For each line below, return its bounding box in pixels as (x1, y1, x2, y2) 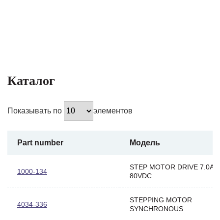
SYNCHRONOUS (130, 204, 183, 213)
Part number (17, 138, 63, 147)
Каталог (7, 73, 55, 88)
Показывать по (7, 106, 64, 115)
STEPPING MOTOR (130, 195, 192, 204)
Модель (130, 138, 160, 147)
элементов (93, 106, 133, 115)
